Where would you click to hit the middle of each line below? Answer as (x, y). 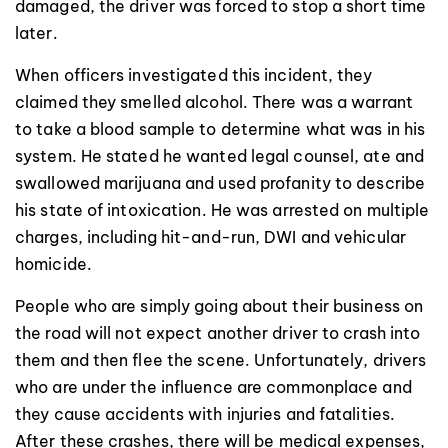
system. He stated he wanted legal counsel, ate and (220, 155)
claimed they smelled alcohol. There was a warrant (214, 101)
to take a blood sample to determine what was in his (220, 128)
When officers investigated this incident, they (193, 74)
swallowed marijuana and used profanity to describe (220, 182)
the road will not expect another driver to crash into (218, 332)
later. (36, 32)
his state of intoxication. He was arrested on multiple (222, 209)
